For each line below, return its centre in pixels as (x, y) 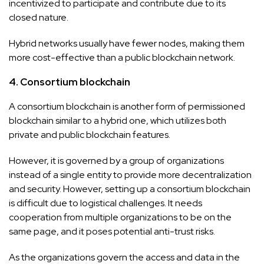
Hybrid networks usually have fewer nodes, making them (127, 43)
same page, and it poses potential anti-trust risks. (112, 231)
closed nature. (39, 17)
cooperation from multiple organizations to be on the (120, 217)
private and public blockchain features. (90, 134)
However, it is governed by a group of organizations (116, 160)
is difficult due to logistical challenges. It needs (105, 203)
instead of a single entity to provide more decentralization (130, 174)
